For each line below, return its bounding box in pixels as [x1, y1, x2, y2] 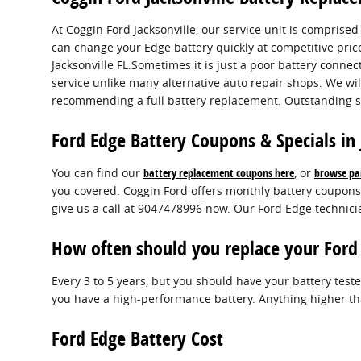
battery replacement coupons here [143, 164, 294, 180]
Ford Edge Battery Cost [52, 325, 223, 351]
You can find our [52, 164, 143, 180]
